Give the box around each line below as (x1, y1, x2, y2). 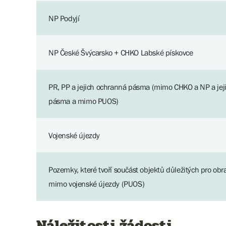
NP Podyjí (48, 14, 80, 23)
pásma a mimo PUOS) (48, 96, 119, 105)
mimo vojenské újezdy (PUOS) (48, 179, 145, 188)
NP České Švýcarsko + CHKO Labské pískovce (48, 48, 193, 57)
